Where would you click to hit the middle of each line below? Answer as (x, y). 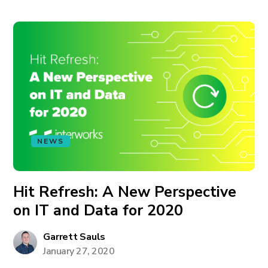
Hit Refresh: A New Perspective (125, 192)
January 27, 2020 (79, 251)
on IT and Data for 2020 (98, 211)
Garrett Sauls (74, 237)
